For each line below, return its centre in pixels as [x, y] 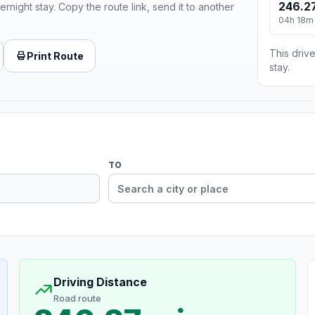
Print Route [55, 56]
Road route [77, 298]
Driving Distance [100, 282]
